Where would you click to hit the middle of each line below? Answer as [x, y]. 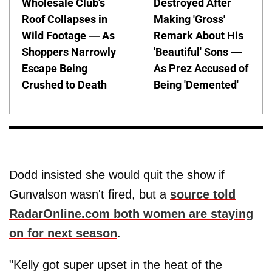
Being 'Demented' [196, 84]
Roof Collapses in [65, 19]
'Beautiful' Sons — [198, 52]
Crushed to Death [64, 84]
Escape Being [55, 68]
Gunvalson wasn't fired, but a [90, 195]
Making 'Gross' [190, 19]
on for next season [63, 233]
